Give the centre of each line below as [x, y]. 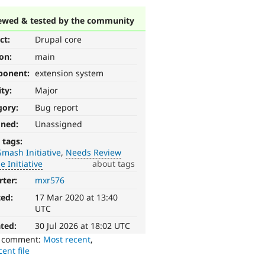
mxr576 [50, 180]
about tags [113, 163]
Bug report [57, 107]
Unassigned [59, 124]
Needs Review [94, 152]
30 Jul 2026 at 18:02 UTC [83, 225]
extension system [70, 73]
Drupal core [59, 40]
